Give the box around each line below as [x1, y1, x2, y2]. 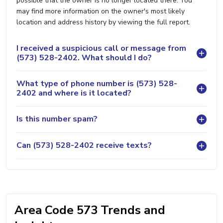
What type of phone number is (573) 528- [16, 78, 177, 89]
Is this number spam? [16, 113, 98, 125]
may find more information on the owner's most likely [16, 6, 185, 16]
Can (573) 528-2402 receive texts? [16, 140, 152, 151]
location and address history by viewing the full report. [16, 17, 190, 27]
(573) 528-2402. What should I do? [16, 52, 152, 63]
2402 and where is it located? [16, 87, 131, 99]
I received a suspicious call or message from [16, 42, 186, 54]
